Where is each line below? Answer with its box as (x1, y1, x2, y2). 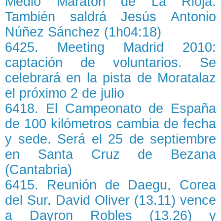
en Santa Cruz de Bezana (5, 147, 216, 162)
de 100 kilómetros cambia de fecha (5, 116, 216, 131)
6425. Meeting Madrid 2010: (5, 40, 216, 55)
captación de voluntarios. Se (5, 55, 216, 70)
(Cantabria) (5, 162, 72, 177)
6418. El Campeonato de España (5, 101, 216, 116)
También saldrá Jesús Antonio (5, 9, 216, 24)
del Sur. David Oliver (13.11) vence (5, 193, 216, 208)
